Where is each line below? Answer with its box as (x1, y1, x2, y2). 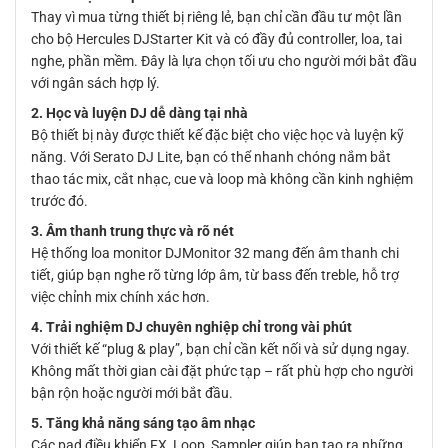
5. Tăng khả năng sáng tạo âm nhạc (31, 414, 255, 431)
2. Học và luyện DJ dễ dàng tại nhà (31, 104, 248, 121)
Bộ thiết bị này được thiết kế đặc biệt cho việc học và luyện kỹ (31, 126, 404, 143)
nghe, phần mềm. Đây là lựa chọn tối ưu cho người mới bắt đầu (31, 52, 417, 69)
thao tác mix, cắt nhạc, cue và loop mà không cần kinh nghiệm (31, 170, 413, 187)
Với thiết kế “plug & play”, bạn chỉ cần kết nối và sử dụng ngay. (31, 340, 410, 357)
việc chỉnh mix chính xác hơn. (31, 288, 210, 305)
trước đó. (31, 192, 88, 209)
